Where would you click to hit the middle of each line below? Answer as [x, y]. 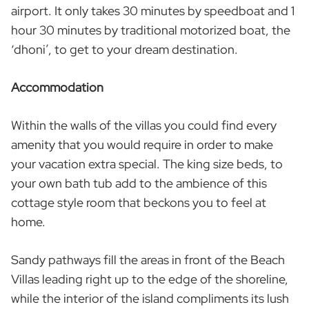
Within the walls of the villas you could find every [144, 126]
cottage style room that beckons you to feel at [139, 203]
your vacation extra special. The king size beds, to [147, 164]
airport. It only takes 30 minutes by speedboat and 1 [153, 11]
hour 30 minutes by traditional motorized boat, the [151, 30]
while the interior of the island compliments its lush [150, 299]
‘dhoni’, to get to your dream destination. [124, 50]
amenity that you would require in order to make [142, 145]
